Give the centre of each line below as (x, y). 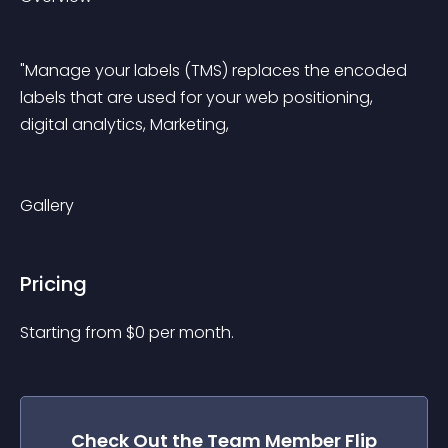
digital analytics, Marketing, (124, 124)
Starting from (73, 332)
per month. (191, 332)
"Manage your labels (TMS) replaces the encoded (215, 70)
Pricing (53, 284)
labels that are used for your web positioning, (198, 97)
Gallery (47, 205)
